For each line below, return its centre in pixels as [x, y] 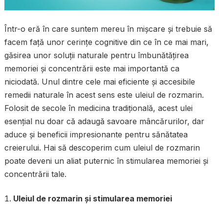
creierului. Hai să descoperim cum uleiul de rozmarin [102, 148]
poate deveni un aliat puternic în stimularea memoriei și [106, 161]
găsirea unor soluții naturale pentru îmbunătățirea [96, 55]
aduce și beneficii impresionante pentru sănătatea [96, 135]
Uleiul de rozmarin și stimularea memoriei [92, 199]
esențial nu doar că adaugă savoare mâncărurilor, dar [104, 121]
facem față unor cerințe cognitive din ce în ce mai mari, [106, 42]
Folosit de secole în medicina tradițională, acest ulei [98, 108]
